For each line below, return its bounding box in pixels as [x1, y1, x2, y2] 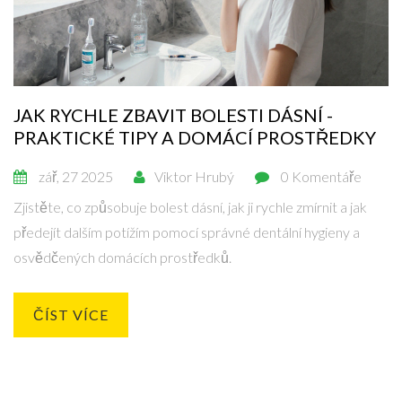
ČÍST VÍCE [33, 306, 109, 324]
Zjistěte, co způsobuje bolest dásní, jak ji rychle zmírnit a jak [13, 198, 367, 216]
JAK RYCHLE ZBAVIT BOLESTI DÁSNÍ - [13, 104, 333, 127]
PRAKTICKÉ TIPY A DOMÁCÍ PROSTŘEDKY [13, 127, 376, 149]
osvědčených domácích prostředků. [13, 249, 232, 267]
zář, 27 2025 [39, 168, 113, 186]
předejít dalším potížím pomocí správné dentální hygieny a [13, 223, 360, 241]
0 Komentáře [281, 168, 362, 186]
